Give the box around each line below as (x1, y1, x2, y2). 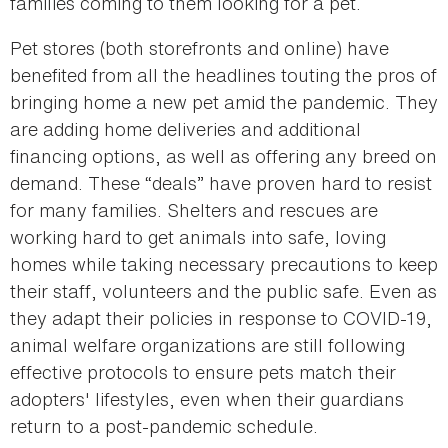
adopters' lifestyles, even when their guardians (10, 385, 404, 412)
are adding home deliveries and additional (10, 115, 361, 142)
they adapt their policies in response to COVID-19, (10, 304, 432, 331)
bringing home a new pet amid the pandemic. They (10, 88, 438, 115)
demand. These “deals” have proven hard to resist (10, 169, 432, 196)
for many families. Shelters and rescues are (10, 196, 378, 223)
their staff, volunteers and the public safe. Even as (10, 277, 437, 304)
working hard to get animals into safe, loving (10, 223, 386, 250)
